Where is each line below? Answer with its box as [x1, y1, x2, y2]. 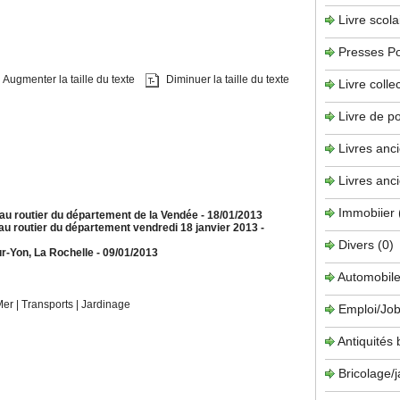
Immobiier [338, 204, 398, 220]
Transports [21, 298, 76, 311]
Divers [338, 237, 378, 252]
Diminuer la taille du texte [162, 73, 289, 87]
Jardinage [80, 298, 130, 311]
